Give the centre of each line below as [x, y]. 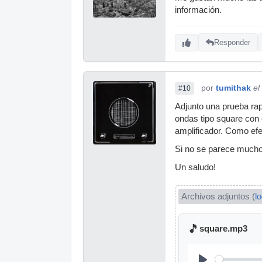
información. [198, 10]
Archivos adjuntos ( [218, 196]
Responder [232, 43]
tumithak [233, 87]
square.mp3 [223, 229]
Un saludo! [195, 167]
